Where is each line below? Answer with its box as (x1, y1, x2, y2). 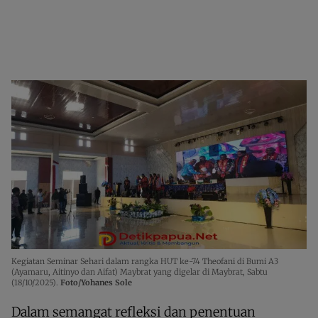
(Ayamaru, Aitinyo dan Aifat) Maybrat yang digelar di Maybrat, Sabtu (11, 266, 268, 277)
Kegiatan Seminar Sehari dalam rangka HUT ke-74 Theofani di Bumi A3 (11, 256, 278, 266)
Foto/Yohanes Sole (60, 277, 132, 287)
